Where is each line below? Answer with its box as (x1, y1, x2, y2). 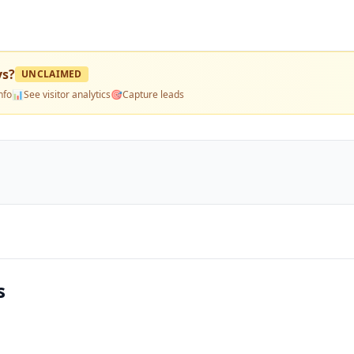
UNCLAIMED (21, 67, 82, 81)
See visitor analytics (24, 88, 111, 101)
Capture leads (122, 88, 184, 101)
